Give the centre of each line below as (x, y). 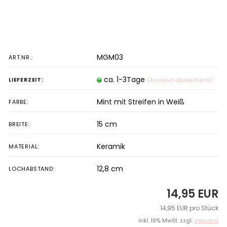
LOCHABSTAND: (32, 169)
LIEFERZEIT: (26, 80)
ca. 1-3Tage (125, 80)
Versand (206, 220)
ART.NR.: (21, 57)
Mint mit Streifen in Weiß (140, 102)
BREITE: (19, 124)
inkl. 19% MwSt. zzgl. (166, 220)
